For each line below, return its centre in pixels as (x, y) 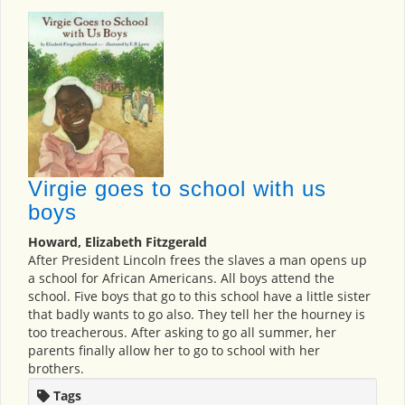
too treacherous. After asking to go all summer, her (182, 333)
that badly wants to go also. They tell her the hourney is (197, 315)
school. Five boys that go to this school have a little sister (199, 297)
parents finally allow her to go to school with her (174, 351)
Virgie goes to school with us (177, 189)
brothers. (56, 369)
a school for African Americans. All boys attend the (181, 278)
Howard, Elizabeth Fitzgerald (118, 242)
